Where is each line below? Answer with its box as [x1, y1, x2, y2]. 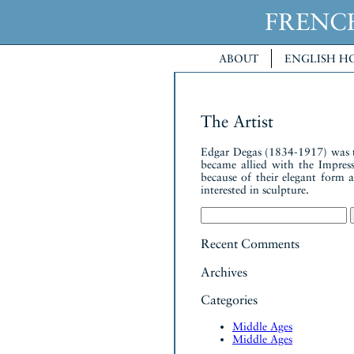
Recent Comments [201, 236, 299, 252]
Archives [201, 264, 247, 280]
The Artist [201, 111, 273, 132]
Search [200, 205, 231, 219]
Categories [201, 292, 258, 307]
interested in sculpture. [201, 183, 309, 196]
